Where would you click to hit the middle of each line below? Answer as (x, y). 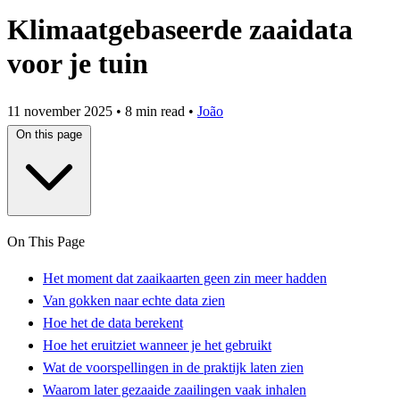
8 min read (155, 111)
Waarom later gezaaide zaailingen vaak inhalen (175, 389)
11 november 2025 (62, 111)
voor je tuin (78, 64)
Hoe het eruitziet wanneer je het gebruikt (157, 345)
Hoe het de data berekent (113, 322)
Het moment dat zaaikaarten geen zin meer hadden (185, 278)
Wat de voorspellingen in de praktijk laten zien (173, 367)
